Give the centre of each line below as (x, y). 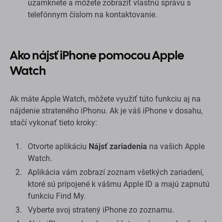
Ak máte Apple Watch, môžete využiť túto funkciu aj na (105, 99)
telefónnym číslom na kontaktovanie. (92, 14)
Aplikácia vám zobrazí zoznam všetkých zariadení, (116, 172)
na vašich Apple (176, 146)
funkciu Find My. (57, 196)
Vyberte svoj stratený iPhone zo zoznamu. (101, 210)
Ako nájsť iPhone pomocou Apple (97, 55)
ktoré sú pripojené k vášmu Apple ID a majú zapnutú (119, 184)
